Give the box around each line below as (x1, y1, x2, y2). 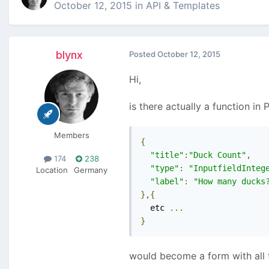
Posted (129, 49, 157, 59)
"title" (150, 150, 184, 160)
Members (53, 130, 89, 141)
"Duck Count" (189, 150, 246, 160)
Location (35, 165, 68, 175)
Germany (73, 165, 107, 175)
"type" (150, 163, 179, 174)
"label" (150, 177, 184, 187)
